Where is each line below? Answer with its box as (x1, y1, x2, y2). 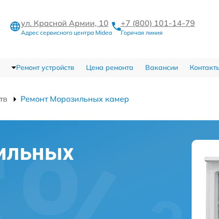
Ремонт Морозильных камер (21, 93, 129, 104)
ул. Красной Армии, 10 (21, 18, 109, 28)
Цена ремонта (86, 63, 133, 72)
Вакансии (145, 63, 178, 72)
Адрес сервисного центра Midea (21, 28, 112, 36)
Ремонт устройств (16, 63, 74, 72)
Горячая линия (120, 28, 163, 36)
